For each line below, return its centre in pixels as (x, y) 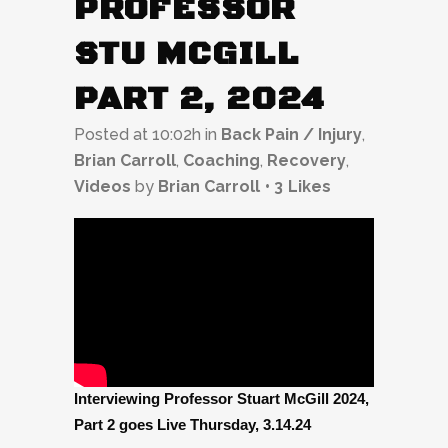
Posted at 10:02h (137, 134)
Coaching (221, 160)
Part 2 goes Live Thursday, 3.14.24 (192, 425)
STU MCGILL (186, 54)
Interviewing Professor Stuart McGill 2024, (221, 399)
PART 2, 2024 (199, 99)
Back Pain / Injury (291, 134)
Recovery (306, 160)
